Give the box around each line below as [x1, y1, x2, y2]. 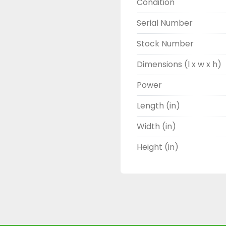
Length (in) [137, 100, 180, 111]
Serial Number [137, 17, 193, 29]
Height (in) [137, 141, 179, 153]
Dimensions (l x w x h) [137, 59, 221, 70]
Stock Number [137, 38, 194, 49]
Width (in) [137, 121, 176, 132]
